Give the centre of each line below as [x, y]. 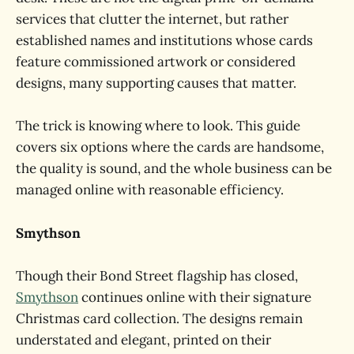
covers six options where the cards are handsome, [170, 147]
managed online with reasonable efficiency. [150, 190]
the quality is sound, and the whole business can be [174, 169]
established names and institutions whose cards [164, 41]
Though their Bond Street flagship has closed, [157, 275]
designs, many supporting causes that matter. [156, 83]
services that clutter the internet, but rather [152, 19]
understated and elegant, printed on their [143, 339]
